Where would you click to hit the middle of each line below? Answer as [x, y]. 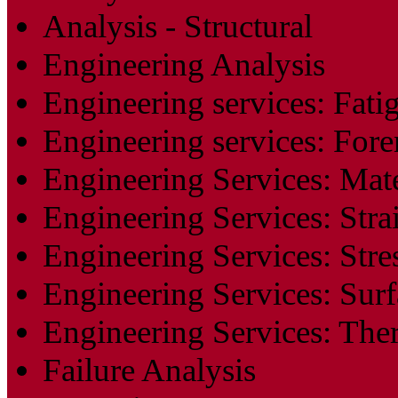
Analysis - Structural [178, 26]
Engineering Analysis [184, 64]
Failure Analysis [149, 370]
